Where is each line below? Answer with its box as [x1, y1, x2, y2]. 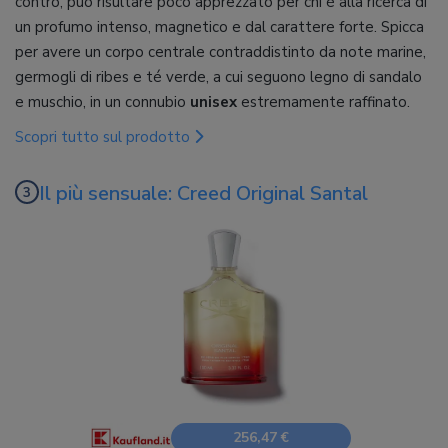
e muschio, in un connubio [15, 92, 190, 112]
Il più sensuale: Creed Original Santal [39, 180, 368, 207]
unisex [190, 92, 241, 112]
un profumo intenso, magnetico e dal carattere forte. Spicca [15, 17, 424, 37]
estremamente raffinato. [241, 92, 410, 112]
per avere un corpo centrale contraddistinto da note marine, [15, 42, 426, 62]
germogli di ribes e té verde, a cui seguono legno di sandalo [15, 67, 422, 87]
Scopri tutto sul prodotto [15, 127, 194, 147]
